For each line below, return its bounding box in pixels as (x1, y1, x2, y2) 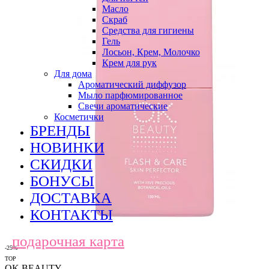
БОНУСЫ (30, 173, 94, 189)
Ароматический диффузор (78, 79, 186, 89)
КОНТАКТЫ (30, 207, 113, 223)
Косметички (54, 112, 104, 122)
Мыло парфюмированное (78, 90, 183, 100)
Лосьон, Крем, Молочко (102, 47, 200, 57)
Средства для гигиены (102, 25, 194, 35)
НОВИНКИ (30, 139, 104, 156)
